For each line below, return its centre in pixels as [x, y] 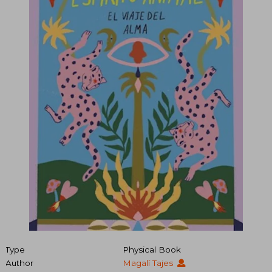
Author [19, 263]
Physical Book [151, 250]
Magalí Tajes [149, 263]
